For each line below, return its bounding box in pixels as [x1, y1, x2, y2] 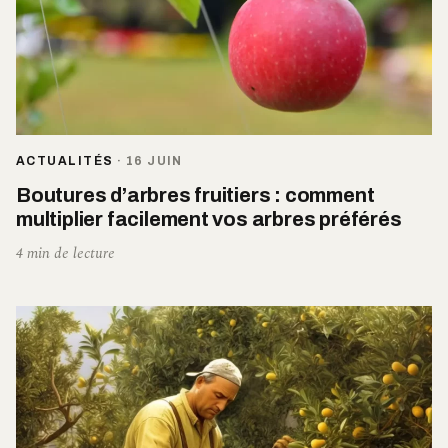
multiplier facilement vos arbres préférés [16, 208, 402, 231]
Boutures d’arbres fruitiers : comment [16, 184, 375, 207]
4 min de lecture [16, 242, 115, 266]
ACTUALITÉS [16, 154, 114, 169]
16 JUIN [125, 154, 183, 169]
